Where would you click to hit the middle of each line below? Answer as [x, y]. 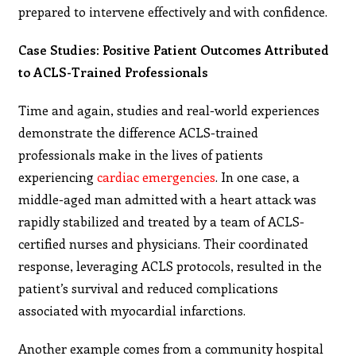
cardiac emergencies [157, 176]
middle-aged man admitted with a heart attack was [168, 199]
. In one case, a [258, 176]
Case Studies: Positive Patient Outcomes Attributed [174, 49]
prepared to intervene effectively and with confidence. [173, 11]
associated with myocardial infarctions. [132, 310]
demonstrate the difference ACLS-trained [139, 132]
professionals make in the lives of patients [141, 154]
